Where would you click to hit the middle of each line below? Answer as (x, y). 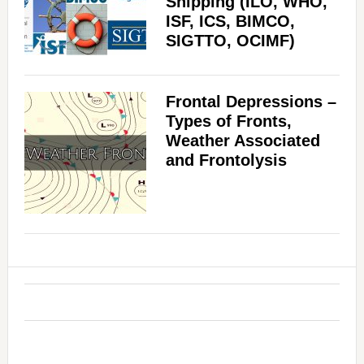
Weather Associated (243, 141)
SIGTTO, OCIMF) (230, 41)
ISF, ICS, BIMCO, (230, 22)
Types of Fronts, (228, 121)
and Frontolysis (226, 160)
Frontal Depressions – (251, 102)
